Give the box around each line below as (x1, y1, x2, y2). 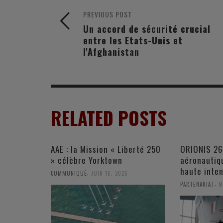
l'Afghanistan (83, 45, 139, 59)
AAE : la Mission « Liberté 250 (51, 143, 161, 156)
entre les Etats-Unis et (83, 33, 183, 47)
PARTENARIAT (180, 180, 215, 189)
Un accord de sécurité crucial (83, 22, 211, 36)
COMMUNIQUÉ (51, 169, 87, 178)
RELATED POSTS (51, 105, 167, 132)
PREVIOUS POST (83, 9, 132, 20)
